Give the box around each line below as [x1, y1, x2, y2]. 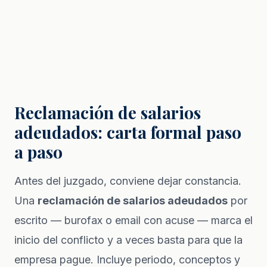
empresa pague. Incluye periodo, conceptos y [14, 253, 240, 266]
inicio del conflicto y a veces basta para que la [14, 233, 243, 246]
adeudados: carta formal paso [14, 120, 241, 143]
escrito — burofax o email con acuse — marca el [14, 213, 253, 226]
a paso [14, 140, 63, 163]
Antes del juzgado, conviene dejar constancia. [14, 174, 241, 187]
